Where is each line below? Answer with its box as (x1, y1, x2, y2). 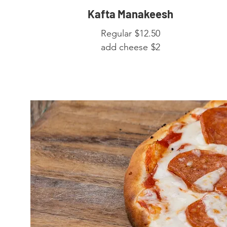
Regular (100, 28, 132, 40)
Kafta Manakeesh (87, 7, 173, 21)
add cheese (100, 42, 148, 53)
